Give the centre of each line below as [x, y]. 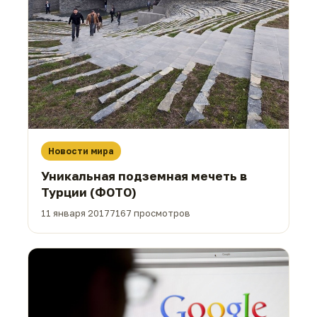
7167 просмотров [150, 213]
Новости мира [81, 151]
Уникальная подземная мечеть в [144, 175]
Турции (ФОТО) [89, 192]
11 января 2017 [75, 213]
